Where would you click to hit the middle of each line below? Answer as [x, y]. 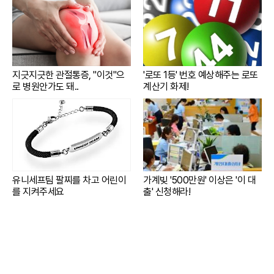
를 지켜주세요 [38, 191]
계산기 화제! [166, 86]
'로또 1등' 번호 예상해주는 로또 [201, 75]
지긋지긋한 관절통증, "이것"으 [68, 75]
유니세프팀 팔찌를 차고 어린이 [69, 180]
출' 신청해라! [167, 191]
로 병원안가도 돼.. [46, 86]
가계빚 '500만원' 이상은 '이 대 [199, 180]
